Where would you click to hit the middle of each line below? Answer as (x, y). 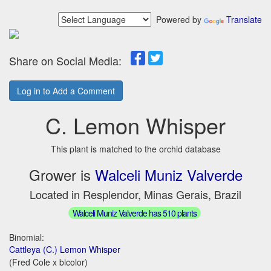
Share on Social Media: (70, 60)
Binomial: (27, 237)
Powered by (178, 19)
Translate (244, 19)
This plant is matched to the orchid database (135, 149)
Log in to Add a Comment (66, 91)
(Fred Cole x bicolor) (48, 262)
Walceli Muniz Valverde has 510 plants (134, 213)
